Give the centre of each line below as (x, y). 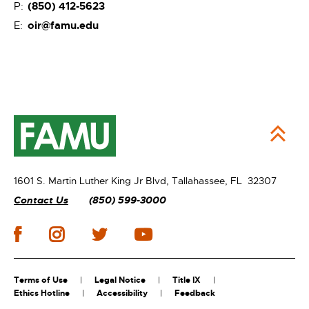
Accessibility (122, 293)
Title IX (187, 280)
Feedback (195, 293)
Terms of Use (41, 280)
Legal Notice (120, 280)
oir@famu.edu (63, 26)
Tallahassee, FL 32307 (224, 181)
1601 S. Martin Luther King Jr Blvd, (93, 181)
